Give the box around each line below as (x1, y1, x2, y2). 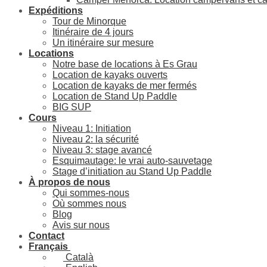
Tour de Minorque (52, 15, 126, 26)
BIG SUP (52, 101, 91, 112)
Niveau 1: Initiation (52, 123, 131, 133)
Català (63, 252, 94, 262)
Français (29, 241, 70, 252)
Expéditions (29, 5, 83, 15)
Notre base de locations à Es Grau (52, 58, 197, 69)
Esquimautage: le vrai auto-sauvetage (52, 155, 212, 166)
